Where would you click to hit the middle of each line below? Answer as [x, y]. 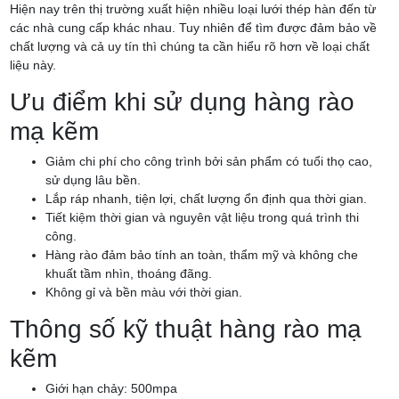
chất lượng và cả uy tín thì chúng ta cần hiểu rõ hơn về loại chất [190, 46]
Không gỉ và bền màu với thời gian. [144, 292]
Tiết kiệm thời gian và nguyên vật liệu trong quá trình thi [202, 217]
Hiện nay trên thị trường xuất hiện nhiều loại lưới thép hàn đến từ [193, 9]
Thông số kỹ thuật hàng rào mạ [186, 329]
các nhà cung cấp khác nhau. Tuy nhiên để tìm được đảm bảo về [193, 28]
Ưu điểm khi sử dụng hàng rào [182, 102]
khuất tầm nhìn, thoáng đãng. [129, 273]
